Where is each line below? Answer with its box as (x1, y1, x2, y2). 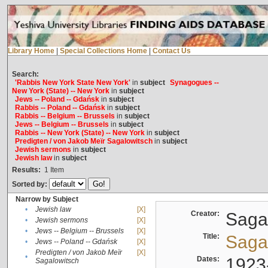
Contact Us (152, 47, 191, 56)
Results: (11, 166, 41, 175)
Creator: (190, 209, 223, 218)
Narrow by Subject (15, 195, 78, 204)
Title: (202, 232, 223, 241)
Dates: (196, 255, 223, 264)
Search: (11, 70, 39, 79)
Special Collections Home (59, 47, 147, 56)
